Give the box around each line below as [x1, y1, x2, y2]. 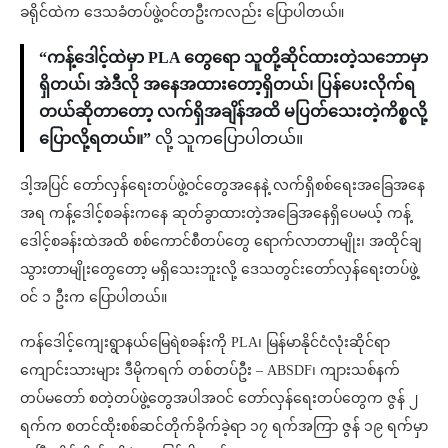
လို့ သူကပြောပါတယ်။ [155, 130, 303, 148]
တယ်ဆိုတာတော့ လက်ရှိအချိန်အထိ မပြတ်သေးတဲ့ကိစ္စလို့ [39, 103, 427, 121]
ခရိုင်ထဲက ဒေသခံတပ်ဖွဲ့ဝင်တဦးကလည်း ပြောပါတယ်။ [20, 5, 344, 21]
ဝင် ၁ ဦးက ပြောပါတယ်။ [20, 290, 167, 306]
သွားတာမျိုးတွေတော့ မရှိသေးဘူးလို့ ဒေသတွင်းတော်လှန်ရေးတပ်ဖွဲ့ [20, 262, 418, 278]
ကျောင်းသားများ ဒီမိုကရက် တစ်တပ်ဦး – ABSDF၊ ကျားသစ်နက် [20, 363, 400, 379]
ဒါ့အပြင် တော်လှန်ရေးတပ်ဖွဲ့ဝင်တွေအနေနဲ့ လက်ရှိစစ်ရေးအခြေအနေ [20, 178, 425, 194]
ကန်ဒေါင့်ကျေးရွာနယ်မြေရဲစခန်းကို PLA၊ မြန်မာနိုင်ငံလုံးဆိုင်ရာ [20, 335, 390, 351]
